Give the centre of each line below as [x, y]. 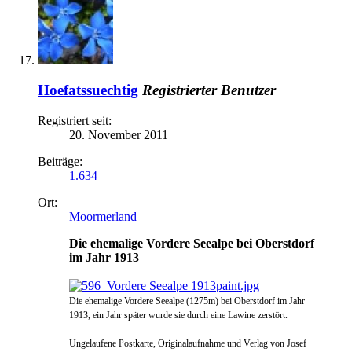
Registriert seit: [75, 121]
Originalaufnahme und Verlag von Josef [232, 343]
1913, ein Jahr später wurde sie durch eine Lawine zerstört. [178, 315]
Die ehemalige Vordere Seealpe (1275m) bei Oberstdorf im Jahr [187, 301]
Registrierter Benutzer [209, 90]
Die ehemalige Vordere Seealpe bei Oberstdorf [192, 243]
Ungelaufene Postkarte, [114, 343]
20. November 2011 [119, 135]
